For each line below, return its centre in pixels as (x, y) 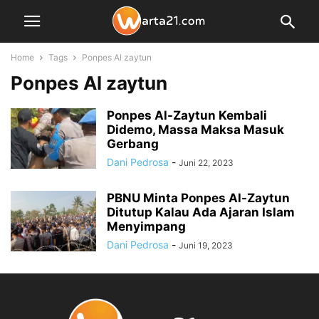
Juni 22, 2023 (206, 163)
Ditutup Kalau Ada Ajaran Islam (201, 212)
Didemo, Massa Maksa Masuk (195, 130)
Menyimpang (146, 226)
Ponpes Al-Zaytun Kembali (187, 115)
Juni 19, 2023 (206, 245)
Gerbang (133, 144)
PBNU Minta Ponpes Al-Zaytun (198, 198)
